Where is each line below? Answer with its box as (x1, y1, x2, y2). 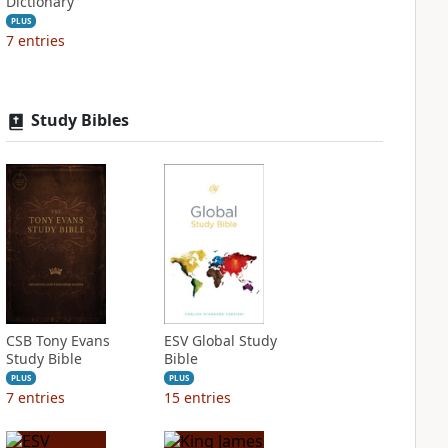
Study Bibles (30, 109, 129, 131)
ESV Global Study (163, 331, 277, 350)
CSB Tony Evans (5, 331, 110, 350)
